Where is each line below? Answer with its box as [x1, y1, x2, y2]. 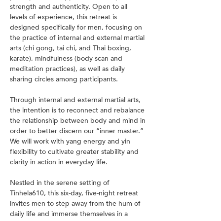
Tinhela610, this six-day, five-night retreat [10, 188, 140, 198]
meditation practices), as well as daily [10, 64, 127, 74]
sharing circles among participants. [10, 74, 118, 84]
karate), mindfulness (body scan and [10, 54, 124, 63]
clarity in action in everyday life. [10, 157, 108, 167]
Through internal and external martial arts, [10, 95, 143, 105]
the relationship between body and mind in [10, 116, 147, 125]
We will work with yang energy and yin [10, 137, 132, 146]
